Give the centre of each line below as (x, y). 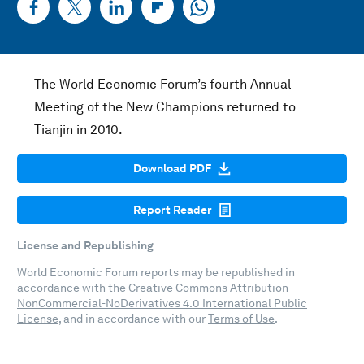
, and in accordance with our (133, 319)
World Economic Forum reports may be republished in (156, 273)
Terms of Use (241, 319)
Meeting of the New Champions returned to (165, 107)
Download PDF (172, 168)
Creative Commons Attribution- (210, 288)
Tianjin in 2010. (78, 130)
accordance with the (73, 288)
